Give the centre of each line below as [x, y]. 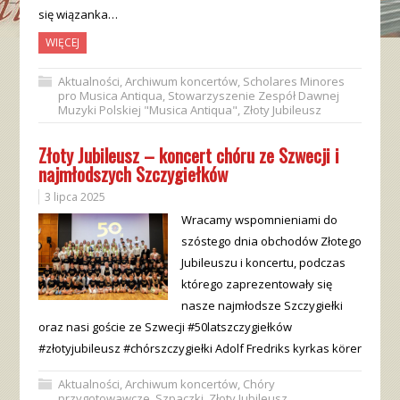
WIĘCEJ [62, 42]
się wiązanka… [78, 14]
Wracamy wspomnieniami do [259, 220]
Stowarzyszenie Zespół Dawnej [253, 96]
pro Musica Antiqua [110, 96]
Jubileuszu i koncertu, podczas [263, 262]
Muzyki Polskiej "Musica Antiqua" [147, 110]
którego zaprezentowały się [256, 284]
